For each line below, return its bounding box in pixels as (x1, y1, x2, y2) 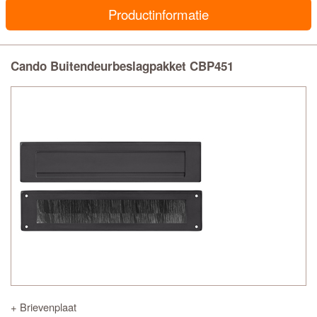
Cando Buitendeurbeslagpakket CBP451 (11, 57, 234, 74)
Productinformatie (108, 5, 209, 23)
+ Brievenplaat (11, 299, 76, 314)
